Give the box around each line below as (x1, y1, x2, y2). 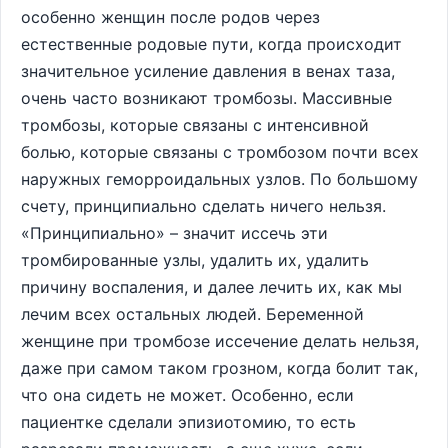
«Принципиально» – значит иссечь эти (21, 223, 328, 243)
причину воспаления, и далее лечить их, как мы (21, 277, 402, 297)
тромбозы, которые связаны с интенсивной (21, 115, 369, 135)
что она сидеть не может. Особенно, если (21, 385, 354, 405)
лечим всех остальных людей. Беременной (21, 304, 364, 324)
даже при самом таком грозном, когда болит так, (21, 358, 418, 378)
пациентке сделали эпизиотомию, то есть (21, 412, 356, 432)
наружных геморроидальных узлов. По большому (21, 169, 418, 189)
